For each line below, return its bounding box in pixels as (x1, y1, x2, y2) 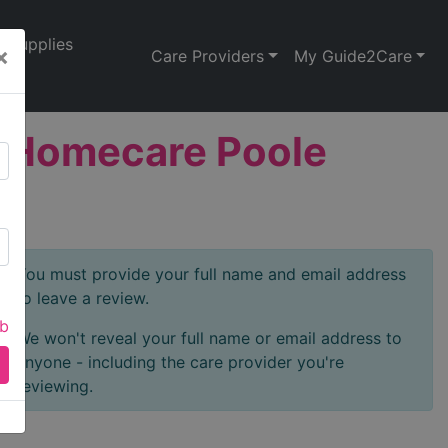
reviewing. (16, 376, 93, 396)
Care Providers (151, 46, 264, 66)
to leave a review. (16, 288, 149, 308)
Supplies (9, 34, 73, 54)
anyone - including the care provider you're (16, 352, 344, 372)
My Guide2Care (293, 46, 412, 66)
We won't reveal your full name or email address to (16, 328, 402, 348)
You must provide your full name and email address (16, 264, 406, 284)
